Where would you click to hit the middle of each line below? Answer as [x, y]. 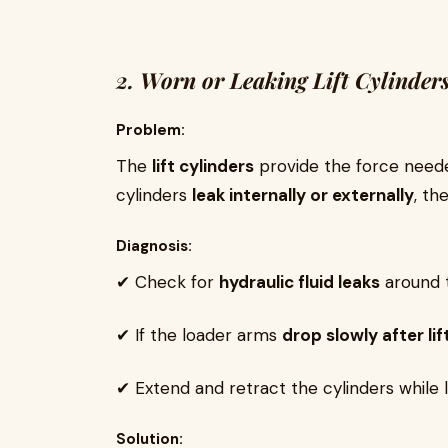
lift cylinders [203, 166]
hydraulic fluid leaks [299, 282]
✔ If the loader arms [199, 335]
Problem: [150, 130]
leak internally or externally [303, 195]
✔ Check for [167, 282]
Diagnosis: [154, 246]
